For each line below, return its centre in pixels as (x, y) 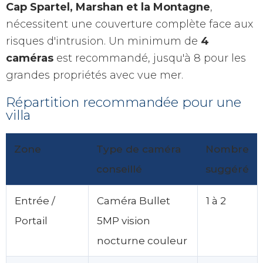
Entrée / (35, 200)
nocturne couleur (142, 240)
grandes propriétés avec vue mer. (95, 75)
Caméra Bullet (134, 200)
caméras (30, 58)
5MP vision (124, 220)
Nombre (227, 149)
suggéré (227, 168)
